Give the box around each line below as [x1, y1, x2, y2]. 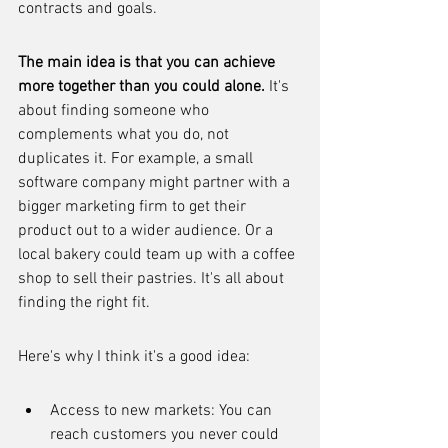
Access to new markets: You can [50, 401, 276, 421]
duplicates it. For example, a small [18, 149, 257, 169]
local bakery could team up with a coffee [18, 245, 299, 265]
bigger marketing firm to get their [18, 197, 250, 217]
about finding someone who [18, 101, 213, 121]
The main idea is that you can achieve [18, 53, 279, 73]
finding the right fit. [18, 293, 150, 313]
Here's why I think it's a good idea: [18, 347, 250, 367]
